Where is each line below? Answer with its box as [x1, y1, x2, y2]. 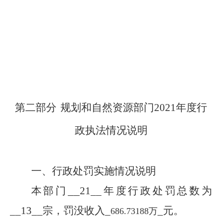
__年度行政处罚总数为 [91, 185, 213, 197]
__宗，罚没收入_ [32, 205, 111, 217]
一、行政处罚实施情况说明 [31, 165, 156, 177]
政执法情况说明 [74, 124, 148, 136]
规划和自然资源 [60, 102, 133, 113]
